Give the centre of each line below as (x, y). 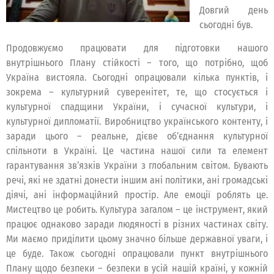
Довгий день (234, 10)
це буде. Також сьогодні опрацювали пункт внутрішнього (137, 254)
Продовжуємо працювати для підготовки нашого (137, 48)
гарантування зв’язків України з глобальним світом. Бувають (137, 166)
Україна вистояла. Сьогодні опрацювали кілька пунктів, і (137, 78)
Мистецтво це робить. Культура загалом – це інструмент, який (137, 210)
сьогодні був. (226, 24)
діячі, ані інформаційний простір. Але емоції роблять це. (137, 195)
